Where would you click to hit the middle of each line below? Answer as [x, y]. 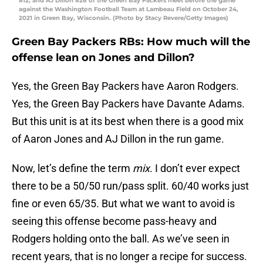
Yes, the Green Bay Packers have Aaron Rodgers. [125, 86]
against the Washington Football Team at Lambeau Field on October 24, [129, 9]
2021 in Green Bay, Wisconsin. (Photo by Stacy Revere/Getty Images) [124, 18]
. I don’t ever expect [195, 168]
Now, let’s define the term [72, 168]
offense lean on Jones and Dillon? [103, 58]
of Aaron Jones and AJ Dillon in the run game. [118, 139]
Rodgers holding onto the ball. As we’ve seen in [121, 239]
